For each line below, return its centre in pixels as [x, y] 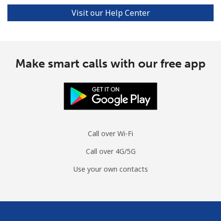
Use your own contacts [110, 169]
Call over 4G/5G [110, 151]
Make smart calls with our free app [110, 63]
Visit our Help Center [110, 13]
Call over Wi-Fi [110, 133]
